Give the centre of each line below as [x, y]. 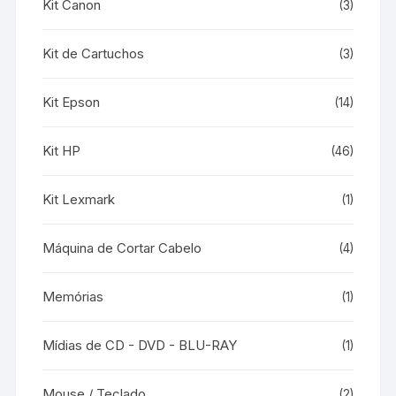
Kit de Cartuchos [94, 53]
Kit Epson [72, 102]
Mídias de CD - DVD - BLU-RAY [140, 345]
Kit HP [62, 150]
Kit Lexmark [79, 199]
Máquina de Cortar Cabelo [122, 247]
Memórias [73, 296]
